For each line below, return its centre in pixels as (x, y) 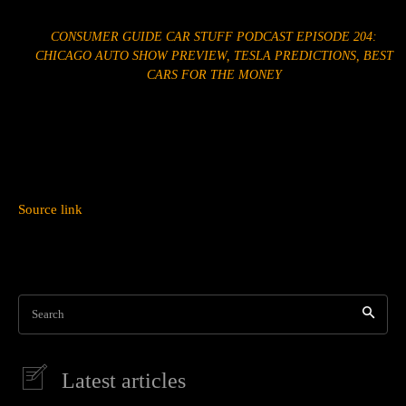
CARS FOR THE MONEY (214, 74)
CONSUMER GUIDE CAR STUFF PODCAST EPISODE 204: (214, 36)
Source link (50, 209)
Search (48, 314)
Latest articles (124, 380)
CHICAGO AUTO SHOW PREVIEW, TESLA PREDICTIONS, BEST (214, 55)
